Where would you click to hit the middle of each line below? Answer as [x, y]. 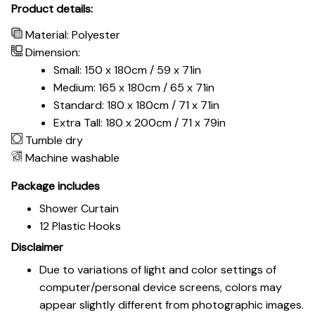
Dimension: [54, 53]
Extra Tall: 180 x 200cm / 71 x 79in [140, 123]
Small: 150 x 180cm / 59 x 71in [129, 70]
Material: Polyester [73, 35]
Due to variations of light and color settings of [158, 269]
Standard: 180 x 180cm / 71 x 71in [138, 105]
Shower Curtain [79, 208]
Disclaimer [37, 247]
